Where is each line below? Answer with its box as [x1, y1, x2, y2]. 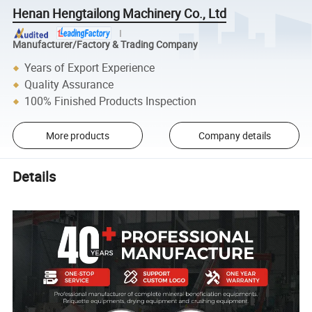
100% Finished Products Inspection [24, 93, 197, 109]
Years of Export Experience [24, 60, 155, 76]
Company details [198, 128, 271, 142]
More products [45, 128, 109, 142]
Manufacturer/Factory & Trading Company [13, 38, 198, 51]
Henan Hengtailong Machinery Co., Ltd [13, 5, 227, 22]
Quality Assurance [24, 77, 114, 93]
